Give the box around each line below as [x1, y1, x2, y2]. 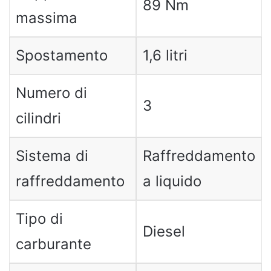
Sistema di [15, 147, 88, 165]
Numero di [15, 84, 87, 102]
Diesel [142, 223, 185, 240]
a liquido [142, 172, 201, 190]
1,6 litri [142, 47, 188, 64]
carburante [15, 235, 91, 253]
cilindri [15, 109, 61, 127]
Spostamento [15, 47, 108, 64]
